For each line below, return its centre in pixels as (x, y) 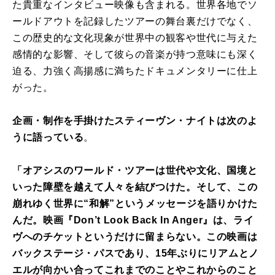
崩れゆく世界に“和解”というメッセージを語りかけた (135, 204)
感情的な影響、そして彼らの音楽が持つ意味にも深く (135, 55)
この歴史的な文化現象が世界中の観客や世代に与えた (135, 38)
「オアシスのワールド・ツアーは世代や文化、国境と (135, 171)
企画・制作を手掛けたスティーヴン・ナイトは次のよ (135, 121)
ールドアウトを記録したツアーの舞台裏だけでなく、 (135, 21)
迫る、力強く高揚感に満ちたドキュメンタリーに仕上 (135, 71)
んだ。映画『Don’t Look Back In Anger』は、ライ (133, 220)
